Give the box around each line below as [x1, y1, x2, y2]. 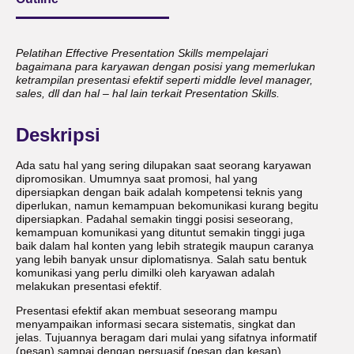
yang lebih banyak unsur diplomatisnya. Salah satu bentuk [16, 254, 307, 266]
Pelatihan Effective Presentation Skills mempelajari [16, 47, 268, 60]
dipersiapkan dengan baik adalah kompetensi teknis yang [16, 186, 303, 199]
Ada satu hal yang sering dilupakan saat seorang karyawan [16, 160, 311, 172]
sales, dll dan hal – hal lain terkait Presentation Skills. [16, 88, 280, 100]
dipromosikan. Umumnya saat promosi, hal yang [16, 173, 258, 186]
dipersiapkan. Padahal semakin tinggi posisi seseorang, [16, 213, 293, 226]
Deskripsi [16, 124, 100, 146]
